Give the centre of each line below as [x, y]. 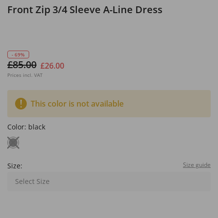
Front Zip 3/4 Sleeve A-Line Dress [85, 9]
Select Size [32, 181]
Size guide [197, 165]
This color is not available [77, 104]
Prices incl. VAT [25, 75]
